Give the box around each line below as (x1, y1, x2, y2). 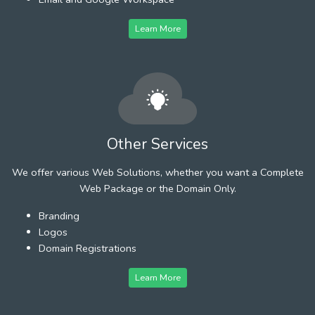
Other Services (107, 133, 208, 155)
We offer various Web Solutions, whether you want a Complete (11, 165, 304, 179)
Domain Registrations (39, 240, 136, 255)
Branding (39, 208, 79, 223)
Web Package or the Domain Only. (79, 181, 236, 195)
